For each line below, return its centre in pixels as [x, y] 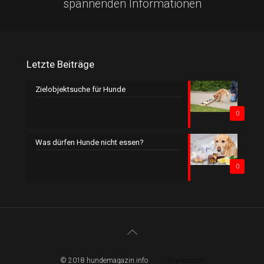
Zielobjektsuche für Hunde [80, 89]
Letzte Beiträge [60, 64]
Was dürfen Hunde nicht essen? [90, 142]
